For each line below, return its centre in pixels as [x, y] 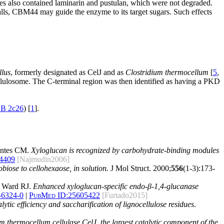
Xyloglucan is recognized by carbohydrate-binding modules [125, 150]
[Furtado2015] [125, 195]
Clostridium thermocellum [167, 72]
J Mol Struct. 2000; [140, 168]
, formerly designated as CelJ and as [68, 72]
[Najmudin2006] [43, 159]
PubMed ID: [48, 195]
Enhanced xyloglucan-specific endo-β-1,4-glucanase [116, 186]
